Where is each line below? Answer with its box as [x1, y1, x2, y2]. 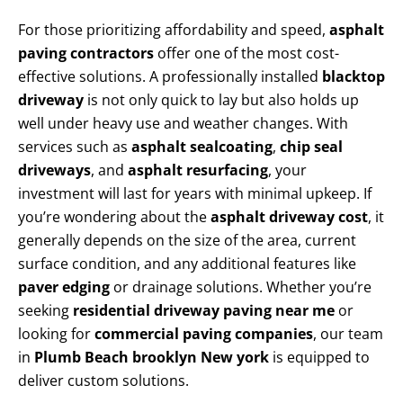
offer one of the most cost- [154, 43, 339, 64]
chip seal [280, 137, 343, 157]
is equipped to [269, 347, 370, 368]
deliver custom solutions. [18, 371, 189, 391]
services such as [18, 137, 131, 157]
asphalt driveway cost [210, 207, 368, 228]
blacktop [322, 67, 385, 87]
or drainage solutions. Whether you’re [110, 277, 372, 298]
